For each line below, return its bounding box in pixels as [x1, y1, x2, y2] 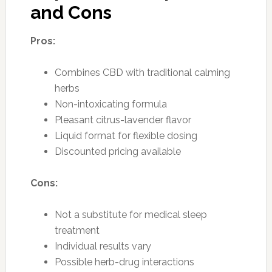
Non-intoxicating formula [54, 98, 167, 110]
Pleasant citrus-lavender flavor [54, 114, 191, 126]
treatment [54, 224, 100, 236]
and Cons [30, 1, 112, 23]
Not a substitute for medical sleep [54, 208, 207, 220]
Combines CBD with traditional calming [54, 66, 230, 78]
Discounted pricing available [54, 145, 181, 157]
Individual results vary [54, 240, 151, 252]
